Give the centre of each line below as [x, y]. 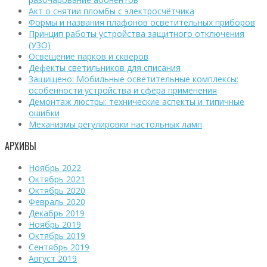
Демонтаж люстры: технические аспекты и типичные [136, 101]
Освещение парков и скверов [89, 56]
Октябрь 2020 [57, 191]
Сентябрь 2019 [59, 247]
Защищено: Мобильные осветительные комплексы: [133, 79]
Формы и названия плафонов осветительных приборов [142, 22]
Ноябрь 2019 [55, 225]
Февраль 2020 [57, 202]
